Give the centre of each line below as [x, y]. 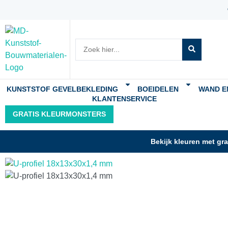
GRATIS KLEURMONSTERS [59, 114]
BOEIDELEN [158, 89]
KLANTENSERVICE [125, 99]
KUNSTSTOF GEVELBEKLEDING [62, 89]
